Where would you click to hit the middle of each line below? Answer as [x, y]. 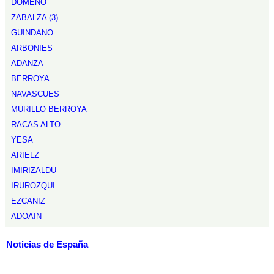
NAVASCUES [35, 94]
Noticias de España [47, 245]
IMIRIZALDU [34, 170]
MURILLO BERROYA [49, 109]
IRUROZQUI [33, 186]
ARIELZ [25, 155]
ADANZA [27, 63]
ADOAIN [26, 216]
